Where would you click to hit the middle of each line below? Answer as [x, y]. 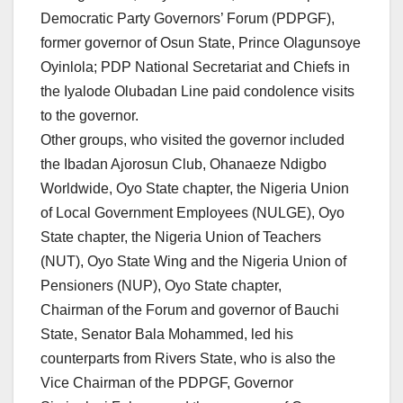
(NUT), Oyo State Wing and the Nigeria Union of [193, 262]
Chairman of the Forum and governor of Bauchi [190, 310]
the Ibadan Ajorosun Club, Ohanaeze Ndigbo [184, 165]
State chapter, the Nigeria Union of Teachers [181, 237]
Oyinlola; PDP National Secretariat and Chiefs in [195, 67]
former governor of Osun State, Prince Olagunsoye [201, 43]
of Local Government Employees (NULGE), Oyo [193, 213]
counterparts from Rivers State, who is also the [188, 359]
